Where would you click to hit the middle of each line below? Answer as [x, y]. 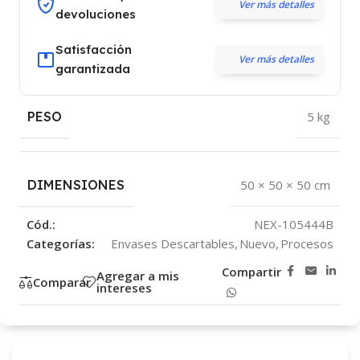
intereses [125, 288]
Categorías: [61, 244]
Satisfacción [94, 50]
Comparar [62, 282]
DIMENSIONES [76, 185]
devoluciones [96, 14]
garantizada [93, 69]
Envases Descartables [172, 244]
